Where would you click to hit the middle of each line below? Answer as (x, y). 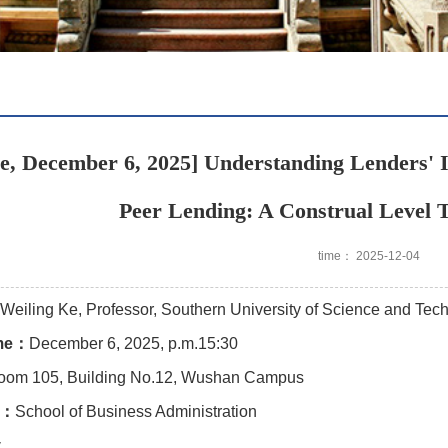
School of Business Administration (136, 412)
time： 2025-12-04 (369, 256)
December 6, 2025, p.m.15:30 (133, 344)
